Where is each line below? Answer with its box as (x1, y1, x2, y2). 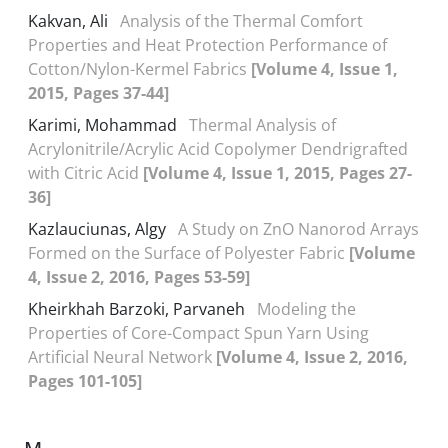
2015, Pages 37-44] (28, 82, 169, 104)
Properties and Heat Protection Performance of (28, 34, 387, 56)
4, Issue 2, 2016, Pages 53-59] (28, 266, 250, 288)
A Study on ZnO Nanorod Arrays (178, 218, 419, 240)
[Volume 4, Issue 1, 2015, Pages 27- (143, 162, 412, 184)
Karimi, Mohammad (28, 114, 181, 136)
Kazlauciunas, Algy (28, 218, 170, 240)
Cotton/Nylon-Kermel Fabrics (28, 58, 251, 80)
